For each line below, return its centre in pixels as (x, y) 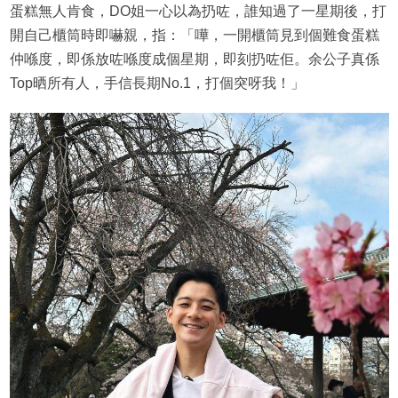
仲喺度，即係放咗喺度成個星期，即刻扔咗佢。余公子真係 (194, 60)
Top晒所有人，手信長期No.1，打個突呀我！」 (157, 84)
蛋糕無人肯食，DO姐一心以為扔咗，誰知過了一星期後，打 (198, 12)
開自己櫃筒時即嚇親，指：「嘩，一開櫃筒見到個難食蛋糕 (194, 36)
